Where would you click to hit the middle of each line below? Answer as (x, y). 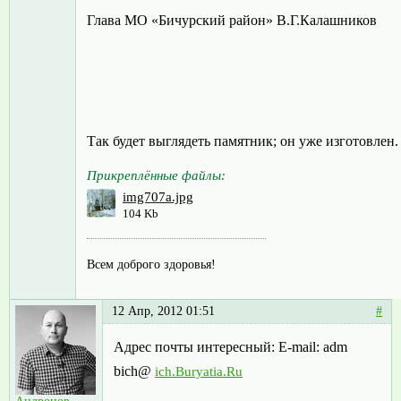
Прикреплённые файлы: (156, 176)
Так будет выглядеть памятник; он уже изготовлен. (243, 141)
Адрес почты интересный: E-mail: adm (230, 347)
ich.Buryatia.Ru (199, 372)
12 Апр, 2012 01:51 (163, 311)
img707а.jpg (158, 197)
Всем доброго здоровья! (151, 264)
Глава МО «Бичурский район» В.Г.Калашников (232, 21)
